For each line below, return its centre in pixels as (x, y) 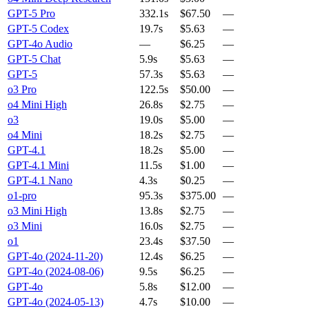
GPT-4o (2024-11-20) (55, 257)
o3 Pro (22, 90)
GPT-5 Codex (38, 29)
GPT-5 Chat (34, 59)
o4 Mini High (37, 105)
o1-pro (22, 196)
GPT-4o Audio (40, 44)
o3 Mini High (37, 211)
